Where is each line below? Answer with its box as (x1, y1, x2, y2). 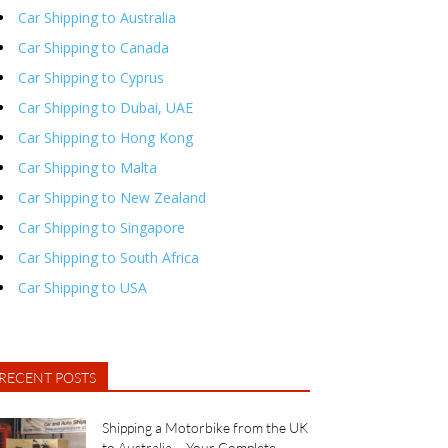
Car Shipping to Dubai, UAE (18, 98, 193, 118)
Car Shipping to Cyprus (18, 68, 164, 88)
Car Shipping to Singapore (18, 218, 185, 238)
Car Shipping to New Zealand (18, 188, 206, 208)
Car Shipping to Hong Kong (18, 128, 193, 148)
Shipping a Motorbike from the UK (102, 419, 308, 437)
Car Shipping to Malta (18, 158, 157, 178)
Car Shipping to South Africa (18, 248, 199, 268)
